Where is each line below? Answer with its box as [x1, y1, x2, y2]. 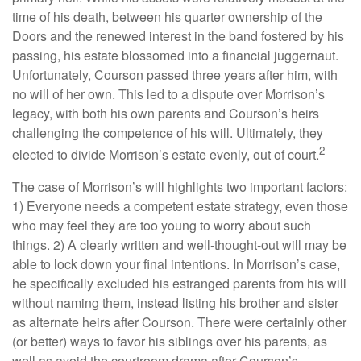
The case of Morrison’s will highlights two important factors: [12, 176, 347, 196]
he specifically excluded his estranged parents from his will [12, 273, 346, 293]
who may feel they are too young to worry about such [12, 215, 311, 234]
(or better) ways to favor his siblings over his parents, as [12, 331, 327, 351]
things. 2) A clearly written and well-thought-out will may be [12, 234, 346, 254]
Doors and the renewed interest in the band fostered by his [12, 27, 344, 46]
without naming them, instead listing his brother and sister [12, 293, 338, 312]
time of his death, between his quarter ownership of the [12, 7, 322, 27]
